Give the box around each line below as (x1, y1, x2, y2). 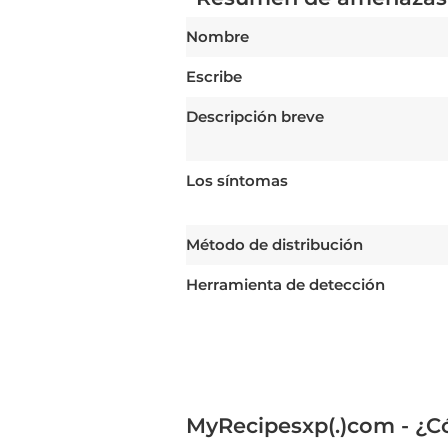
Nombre (186, 27, 249, 46)
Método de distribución (186, 235, 363, 254)
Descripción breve (186, 107, 324, 126)
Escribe (186, 67, 242, 86)
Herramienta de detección (186, 275, 385, 294)
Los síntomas (186, 171, 288, 190)
